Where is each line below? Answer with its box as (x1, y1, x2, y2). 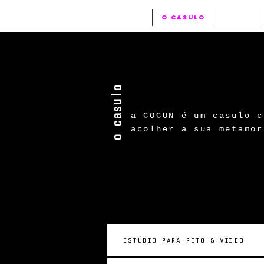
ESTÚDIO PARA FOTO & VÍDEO (123, 236, 244, 245)
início (116, 14, 143, 21)
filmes (223, 14, 253, 21)
